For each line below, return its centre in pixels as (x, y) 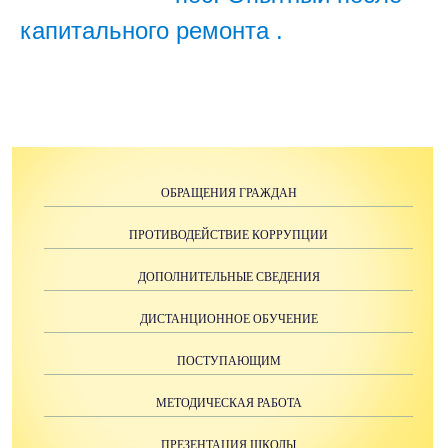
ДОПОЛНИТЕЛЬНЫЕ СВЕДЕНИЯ (228, 277)
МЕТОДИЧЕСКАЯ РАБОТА (228, 403)
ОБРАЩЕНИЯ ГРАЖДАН (228, 193)
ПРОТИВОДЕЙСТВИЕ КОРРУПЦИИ (228, 235)
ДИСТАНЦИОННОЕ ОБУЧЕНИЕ (228, 319)
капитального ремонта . (151, 30)
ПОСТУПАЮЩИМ (228, 361)
